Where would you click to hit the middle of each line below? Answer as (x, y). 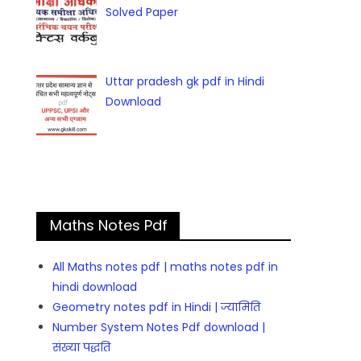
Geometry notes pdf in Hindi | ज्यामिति (157, 307)
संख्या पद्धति (82, 348)
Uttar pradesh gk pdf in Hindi (185, 81)
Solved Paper (141, 12)
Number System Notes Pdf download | (159, 328)
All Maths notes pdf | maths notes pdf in (166, 267)
